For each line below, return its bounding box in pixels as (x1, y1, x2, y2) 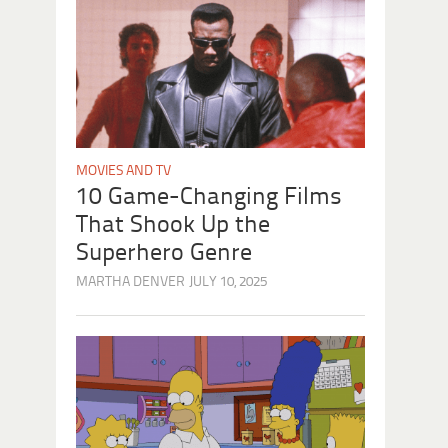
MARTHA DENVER (76, 274, 185, 290)
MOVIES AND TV (76, 163, 171, 179)
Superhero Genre (76, 240, 252, 266)
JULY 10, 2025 (189, 274, 267, 290)
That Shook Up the (76, 212, 270, 238)
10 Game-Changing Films (76, 184, 342, 210)
